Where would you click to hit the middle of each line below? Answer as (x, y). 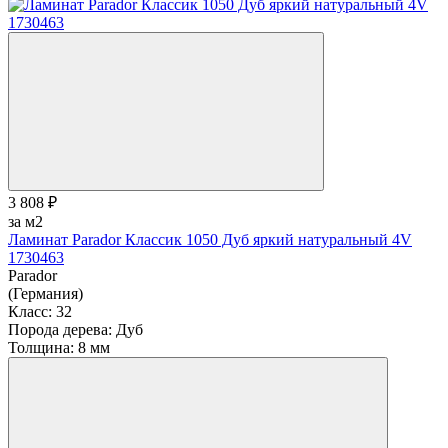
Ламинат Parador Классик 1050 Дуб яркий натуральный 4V (210, 239)
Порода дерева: (60, 329)
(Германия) (45, 293)
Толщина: (41, 347)
